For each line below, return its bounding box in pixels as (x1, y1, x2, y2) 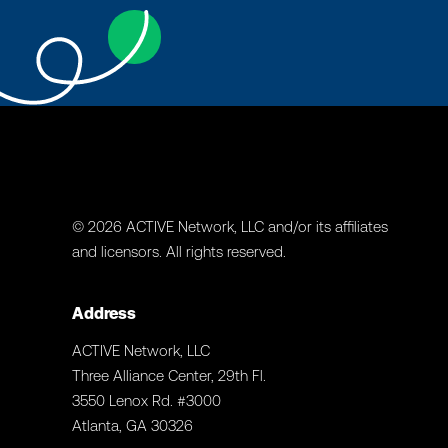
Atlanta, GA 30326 (72, 416, 193, 434)
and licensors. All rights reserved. (72, 242, 286, 260)
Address (72, 303, 136, 322)
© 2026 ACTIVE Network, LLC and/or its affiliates (72, 217, 388, 235)
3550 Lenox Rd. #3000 (72, 391, 221, 409)
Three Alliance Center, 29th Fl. (72, 366, 266, 384)
